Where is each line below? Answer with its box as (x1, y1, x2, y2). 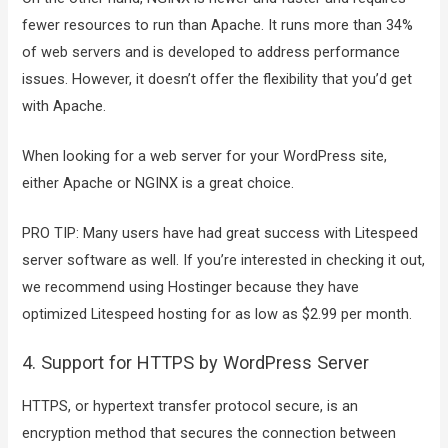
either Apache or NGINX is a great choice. (22, 174, 295, 193)
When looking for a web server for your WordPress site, (22, 147, 388, 166)
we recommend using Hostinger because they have (22, 278, 360, 297)
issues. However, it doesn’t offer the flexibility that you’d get (22, 69, 413, 88)
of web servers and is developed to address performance (22, 42, 401, 61)
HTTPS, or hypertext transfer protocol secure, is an (22, 396, 359, 415)
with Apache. (22, 96, 107, 115)
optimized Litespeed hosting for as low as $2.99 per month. (22, 305, 413, 324)
